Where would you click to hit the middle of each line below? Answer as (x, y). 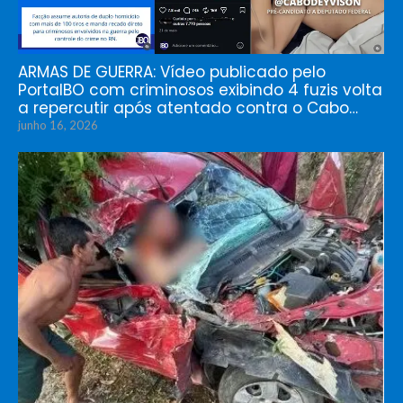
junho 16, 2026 (58, 125)
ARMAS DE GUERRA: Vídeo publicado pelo (172, 72)
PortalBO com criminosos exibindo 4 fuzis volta (200, 90)
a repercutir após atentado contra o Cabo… (188, 108)
